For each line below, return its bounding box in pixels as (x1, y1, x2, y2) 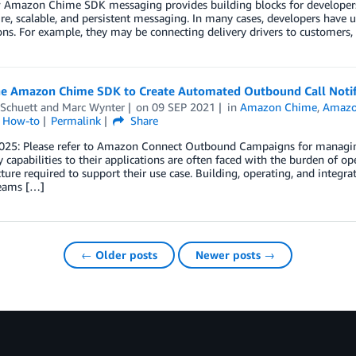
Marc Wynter (61, 100, 125, 114)
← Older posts (81, 248, 157, 261)
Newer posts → (195, 248, 275, 261)
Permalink (51, 114, 102, 127)
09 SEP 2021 (152, 100, 216, 114)
